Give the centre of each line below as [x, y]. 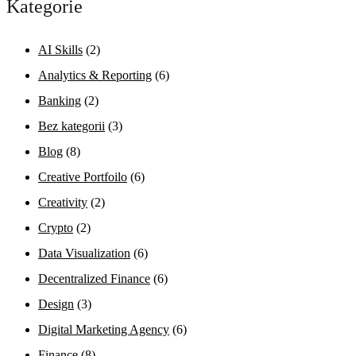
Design [56, 304]
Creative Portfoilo [83, 177]
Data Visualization [84, 253]
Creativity [63, 203]
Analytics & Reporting [95, 75]
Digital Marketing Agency [104, 330]
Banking [60, 101]
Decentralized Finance [94, 279]
